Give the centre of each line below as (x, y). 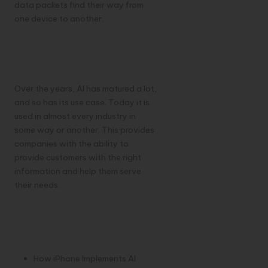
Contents (53, 232)
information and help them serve (78, 171)
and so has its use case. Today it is (82, 103)
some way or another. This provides (84, 130)
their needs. (37, 185)
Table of (49, 212)
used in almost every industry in (75, 116)
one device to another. (59, 18)
